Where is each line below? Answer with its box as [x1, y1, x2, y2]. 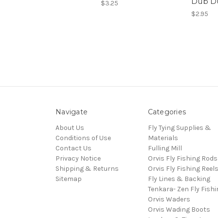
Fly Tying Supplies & [147, 124, 211, 132]
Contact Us [55, 144, 91, 153]
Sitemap [55, 175, 82, 183]
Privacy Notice [55, 154, 101, 163]
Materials [147, 134, 178, 143]
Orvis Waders [147, 195, 190, 204]
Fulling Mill [147, 144, 182, 153]
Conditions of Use [55, 134, 111, 143]
